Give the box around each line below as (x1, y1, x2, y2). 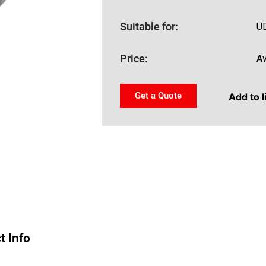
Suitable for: (120, 20, 178, 33)
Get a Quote (135, 90, 182, 101)
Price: (120, 52, 148, 65)
